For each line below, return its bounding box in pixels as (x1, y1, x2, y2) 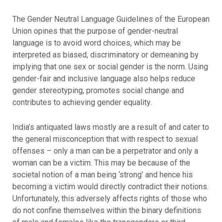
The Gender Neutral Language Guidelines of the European (12, 14, 210, 24)
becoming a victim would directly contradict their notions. (12, 182, 209, 192)
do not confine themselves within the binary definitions (12, 206, 201, 216)
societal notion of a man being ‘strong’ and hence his (12, 170, 193, 180)
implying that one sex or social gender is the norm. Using (12, 62, 208, 72)
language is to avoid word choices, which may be (12, 38, 181, 48)
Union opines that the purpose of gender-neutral (12, 26, 178, 36)
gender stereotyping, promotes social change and (12, 86, 184, 96)
